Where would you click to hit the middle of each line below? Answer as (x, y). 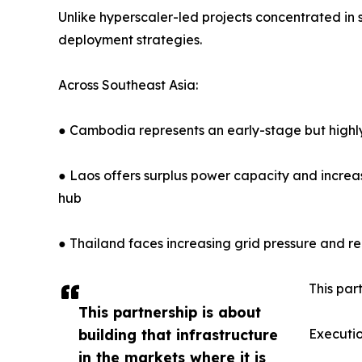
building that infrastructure (178, 335)
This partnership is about (170, 312)
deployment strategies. (130, 40)
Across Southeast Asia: (128, 85)
